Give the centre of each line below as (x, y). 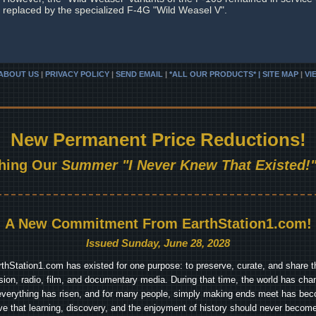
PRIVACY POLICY (77, 74)
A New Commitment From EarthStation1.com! (158, 224)
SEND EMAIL (139, 74)
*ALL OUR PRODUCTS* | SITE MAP (234, 74)
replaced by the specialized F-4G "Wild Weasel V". (115, 10)
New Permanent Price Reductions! (158, 140)
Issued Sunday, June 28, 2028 (158, 243)
